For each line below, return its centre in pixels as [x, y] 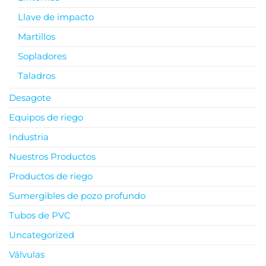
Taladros [37, 76]
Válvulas [27, 255]
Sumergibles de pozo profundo [77, 196]
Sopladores [42, 56]
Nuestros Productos [52, 157]
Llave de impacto [56, 17]
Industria [29, 137]
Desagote [30, 98]
